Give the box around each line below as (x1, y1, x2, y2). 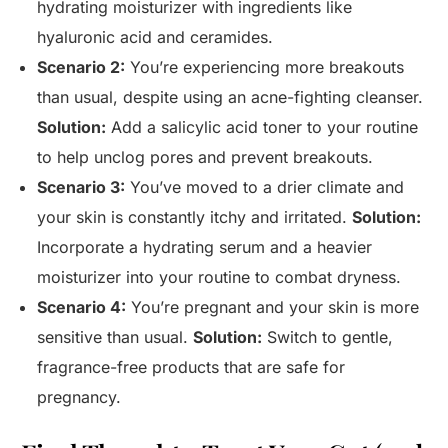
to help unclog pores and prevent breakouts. (37, 147, 374, 168)
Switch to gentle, (262, 327, 394, 348)
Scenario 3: (37, 177, 126, 198)
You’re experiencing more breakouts (125, 57, 405, 78)
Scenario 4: (37, 297, 127, 318)
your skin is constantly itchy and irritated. (37, 207, 353, 228)
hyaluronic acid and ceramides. (37, 27, 274, 48)
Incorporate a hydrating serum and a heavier (37, 237, 373, 258)
